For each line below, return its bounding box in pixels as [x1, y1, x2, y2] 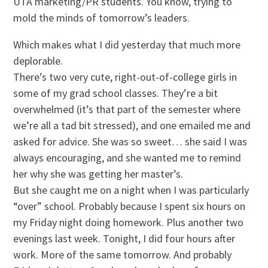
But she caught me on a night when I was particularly [13, 182, 249, 197]
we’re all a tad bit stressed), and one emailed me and [13, 118, 251, 132]
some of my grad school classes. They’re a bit [13, 86, 218, 100]
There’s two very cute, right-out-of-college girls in [13, 69, 237, 84]
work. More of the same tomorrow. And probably [13, 247, 232, 261]
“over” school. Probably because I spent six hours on [13, 199, 246, 213]
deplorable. [13, 53, 63, 68]
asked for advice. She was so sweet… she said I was [13, 134, 248, 148]
